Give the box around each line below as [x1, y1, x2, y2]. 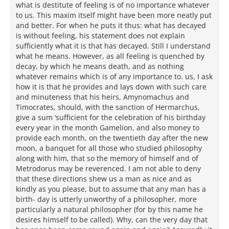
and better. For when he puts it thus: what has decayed [16, 20, 206, 30]
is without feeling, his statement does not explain [16, 31, 185, 40]
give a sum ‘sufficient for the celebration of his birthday [16, 112, 205, 122]
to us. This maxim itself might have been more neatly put [16, 10, 212, 20]
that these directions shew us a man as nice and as [16, 174, 192, 184]
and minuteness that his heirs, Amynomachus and [16, 92, 189, 102]
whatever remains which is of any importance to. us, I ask [16, 72, 213, 81]
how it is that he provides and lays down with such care [16, 82, 207, 91]
